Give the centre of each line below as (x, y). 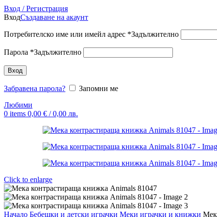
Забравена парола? (35, 88)
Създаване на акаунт (54, 17)
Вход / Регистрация (36, 8)
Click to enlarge (28, 179)
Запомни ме (99, 88)
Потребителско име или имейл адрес (66, 34)
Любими (18, 105)
